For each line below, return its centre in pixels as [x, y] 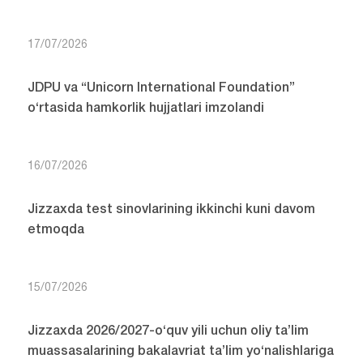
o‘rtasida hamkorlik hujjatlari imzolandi [145, 109]
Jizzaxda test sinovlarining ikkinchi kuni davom [171, 210]
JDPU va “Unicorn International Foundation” [161, 89]
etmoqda [56, 231]
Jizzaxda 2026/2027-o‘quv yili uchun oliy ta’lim [168, 332]
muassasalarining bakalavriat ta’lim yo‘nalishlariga [180, 352]
